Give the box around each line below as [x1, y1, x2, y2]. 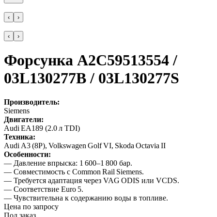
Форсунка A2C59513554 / [4, 51, 177, 69]
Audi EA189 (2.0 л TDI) [4, 124, 80, 132]
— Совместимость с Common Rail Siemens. [4, 167, 144, 176]
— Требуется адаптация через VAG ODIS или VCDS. [4, 176, 179, 185]
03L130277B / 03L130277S [4, 69, 179, 87]
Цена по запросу [4, 202, 59, 211]
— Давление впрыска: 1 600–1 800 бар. [4, 158, 132, 167]
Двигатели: [4, 115, 44, 124]
